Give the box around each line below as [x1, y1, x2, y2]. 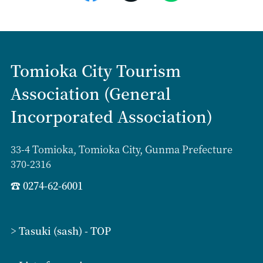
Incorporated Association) [10, 104, 213, 127]
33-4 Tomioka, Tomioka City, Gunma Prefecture [10, 141, 232, 156]
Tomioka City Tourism [10, 59, 181, 82]
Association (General [10, 82, 171, 104]
